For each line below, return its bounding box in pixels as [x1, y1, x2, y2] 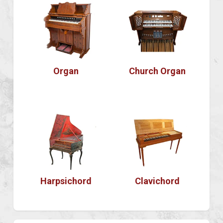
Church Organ [128, 66, 186, 77]
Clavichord [134, 175, 180, 186]
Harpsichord [40, 175, 92, 186]
